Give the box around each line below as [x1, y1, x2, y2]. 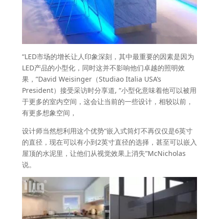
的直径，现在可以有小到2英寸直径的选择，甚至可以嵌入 [22, 137, 197, 147]
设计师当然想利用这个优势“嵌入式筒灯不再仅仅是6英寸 [22, 126, 193, 136]
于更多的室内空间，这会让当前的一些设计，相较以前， [22, 97, 193, 107]
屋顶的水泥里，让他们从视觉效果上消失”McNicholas [22, 149, 186, 158]
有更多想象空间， [22, 108, 77, 118]
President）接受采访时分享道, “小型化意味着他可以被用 [22, 86, 197, 95]
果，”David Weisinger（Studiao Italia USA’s [22, 74, 161, 84]
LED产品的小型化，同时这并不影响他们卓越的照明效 [22, 63, 185, 73]
